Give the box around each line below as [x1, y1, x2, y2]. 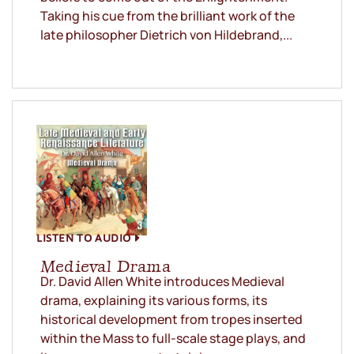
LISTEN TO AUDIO [36, 227, 131, 249]
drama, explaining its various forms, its [40, 292, 267, 310]
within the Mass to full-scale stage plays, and [40, 330, 306, 348]
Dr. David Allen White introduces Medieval [40, 273, 284, 291]
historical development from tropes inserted [40, 311, 303, 329]
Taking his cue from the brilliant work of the [40, 7, 295, 25]
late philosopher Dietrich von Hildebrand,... [40, 26, 292, 44]
